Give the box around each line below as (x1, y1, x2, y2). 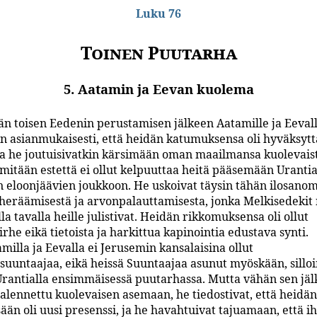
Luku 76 (136, 6, 181, 21)
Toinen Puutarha (80, 40, 237, 64)
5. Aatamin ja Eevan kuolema (63, 80, 254, 98)
